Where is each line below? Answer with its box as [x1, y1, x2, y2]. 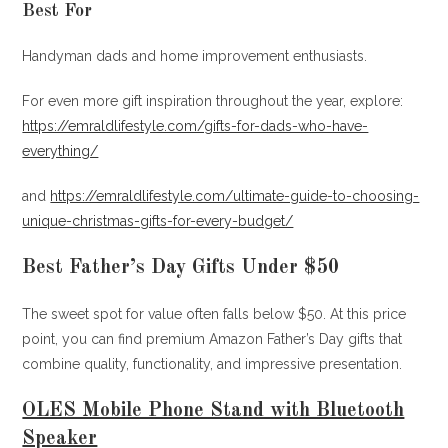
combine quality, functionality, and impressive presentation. [22, 355, 403, 372]
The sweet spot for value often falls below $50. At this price [22, 305, 407, 322]
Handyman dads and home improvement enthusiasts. [22, 47, 368, 64]
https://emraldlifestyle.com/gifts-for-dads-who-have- [22, 117, 369, 134]
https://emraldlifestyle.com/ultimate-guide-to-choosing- [50, 187, 420, 204]
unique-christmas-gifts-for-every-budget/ [22, 212, 294, 229]
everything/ [22, 142, 99, 159]
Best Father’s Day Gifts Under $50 [22, 257, 341, 278]
